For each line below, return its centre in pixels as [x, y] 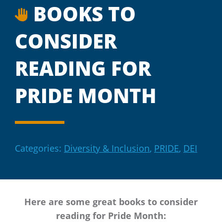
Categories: [39, 148]
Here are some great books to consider [111, 202]
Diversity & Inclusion [107, 148]
